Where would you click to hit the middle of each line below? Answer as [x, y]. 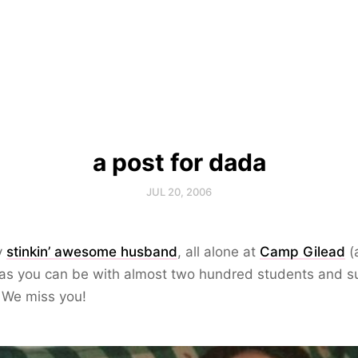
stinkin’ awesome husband [92, 252]
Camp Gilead [302, 252]
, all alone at [219, 252]
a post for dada [179, 162]
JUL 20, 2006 [179, 192]
